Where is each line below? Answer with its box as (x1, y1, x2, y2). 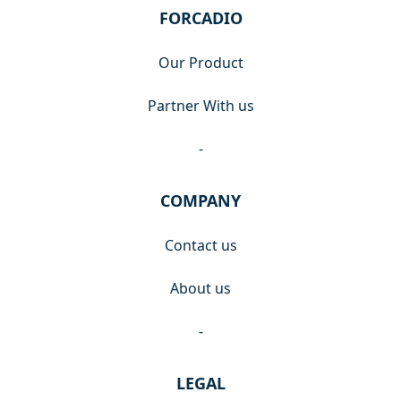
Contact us (164, 235, 237, 256)
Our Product (158, 53, 243, 73)
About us (170, 278, 231, 299)
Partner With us (147, 96, 254, 116)
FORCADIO (158, 7, 243, 30)
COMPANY (160, 190, 241, 212)
